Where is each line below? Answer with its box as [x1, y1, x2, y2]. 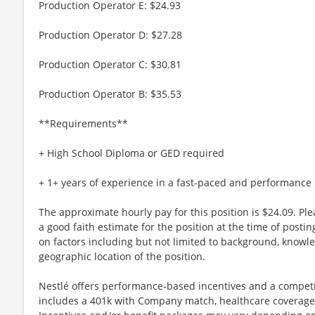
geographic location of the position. [39, 249, 205, 263]
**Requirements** [39, 116, 128, 130]
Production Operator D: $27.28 [39, 27, 182, 41]
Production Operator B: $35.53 [39, 86, 181, 101]
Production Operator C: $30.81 [39, 57, 181, 71]
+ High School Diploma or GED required [39, 146, 224, 160]
